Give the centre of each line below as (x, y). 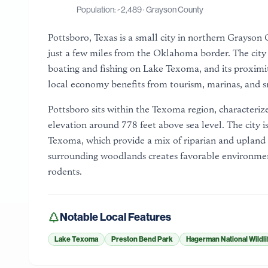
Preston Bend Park (142, 239)
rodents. (65, 171)
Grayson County (175, 10)
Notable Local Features (115, 217)
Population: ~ (99, 10)
